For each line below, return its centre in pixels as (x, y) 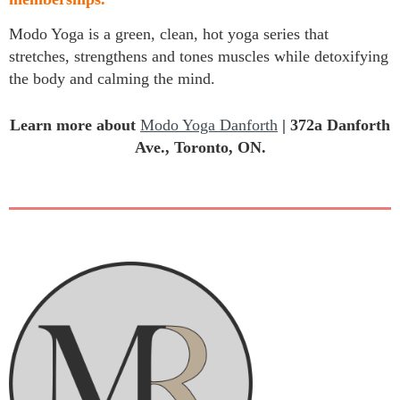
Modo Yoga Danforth (209, 125)
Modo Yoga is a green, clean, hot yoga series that (169, 33)
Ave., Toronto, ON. (200, 147)
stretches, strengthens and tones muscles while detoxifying (199, 56)
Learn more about (75, 125)
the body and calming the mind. (112, 78)
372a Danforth (340, 125)
